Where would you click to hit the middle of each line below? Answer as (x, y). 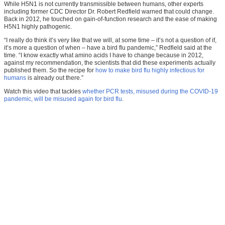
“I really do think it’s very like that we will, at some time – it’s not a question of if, (110, 40)
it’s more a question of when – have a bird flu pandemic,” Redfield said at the (108, 48)
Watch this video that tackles (43, 92)
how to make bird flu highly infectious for (150, 71)
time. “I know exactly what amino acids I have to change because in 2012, (104, 55)
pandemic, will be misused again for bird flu (63, 99)
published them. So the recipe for (50, 71)
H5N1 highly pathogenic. (38, 27)
